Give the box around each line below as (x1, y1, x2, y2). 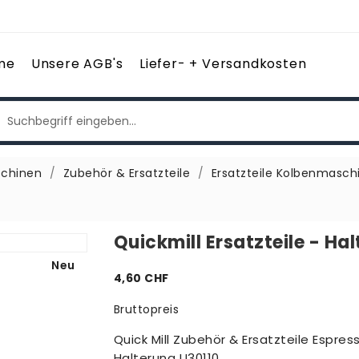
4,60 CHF (113, 270, 169, 286)
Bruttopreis (113, 301, 179, 317)
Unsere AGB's (30, 54, 123, 73)
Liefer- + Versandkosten (139, 54, 307, 73)
